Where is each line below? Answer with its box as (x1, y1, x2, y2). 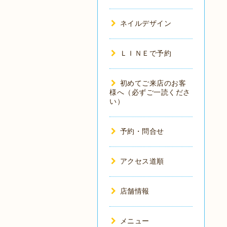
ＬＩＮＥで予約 (120, 49, 171, 57)
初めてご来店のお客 (120, 79, 186, 87)
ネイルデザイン (120, 19, 171, 27)
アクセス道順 (120, 157, 164, 165)
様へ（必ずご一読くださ (109, 88, 191, 96)
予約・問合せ (120, 127, 164, 135)
